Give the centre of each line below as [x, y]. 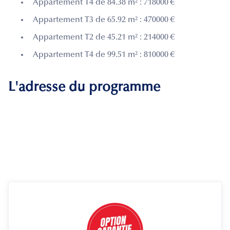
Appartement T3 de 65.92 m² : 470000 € [104, 20]
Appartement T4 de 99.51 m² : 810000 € [104, 55]
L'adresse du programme [84, 88]
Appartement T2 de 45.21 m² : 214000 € [104, 37]
